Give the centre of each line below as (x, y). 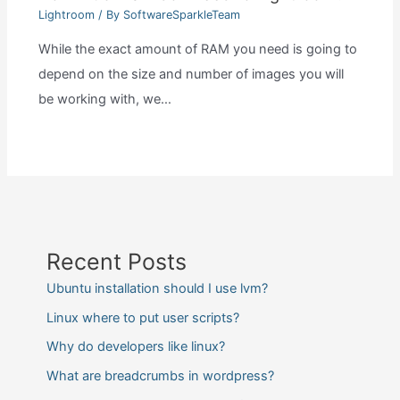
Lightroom (66, 15)
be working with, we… (104, 99)
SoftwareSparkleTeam (181, 15)
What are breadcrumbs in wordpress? (160, 376)
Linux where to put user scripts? (142, 317)
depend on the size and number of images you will (191, 74)
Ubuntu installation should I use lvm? (157, 289)
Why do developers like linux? (135, 347)
